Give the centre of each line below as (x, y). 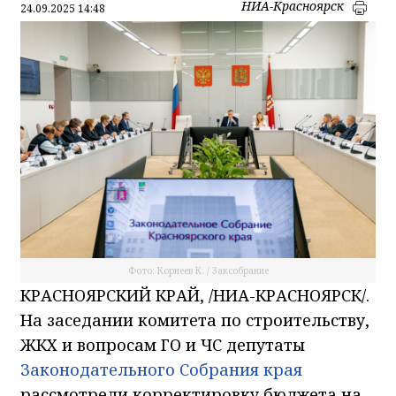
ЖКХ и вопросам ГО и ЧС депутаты (163, 344)
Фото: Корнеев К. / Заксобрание (198, 270)
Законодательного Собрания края (161, 369)
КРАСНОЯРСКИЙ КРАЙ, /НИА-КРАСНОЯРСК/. (195, 295)
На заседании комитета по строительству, (195, 320)
